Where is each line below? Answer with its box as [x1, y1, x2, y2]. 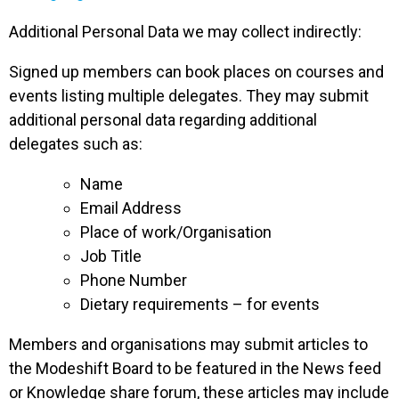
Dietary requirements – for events [80, 295, 320, 313]
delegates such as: [9, 134, 142, 153]
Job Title [80, 247, 142, 265]
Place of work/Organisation [80, 223, 272, 241]
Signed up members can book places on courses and [9, 62, 384, 81]
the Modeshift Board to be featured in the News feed [9, 359, 381, 378]
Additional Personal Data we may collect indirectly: [9, 22, 362, 41]
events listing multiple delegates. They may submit [9, 86, 369, 105]
